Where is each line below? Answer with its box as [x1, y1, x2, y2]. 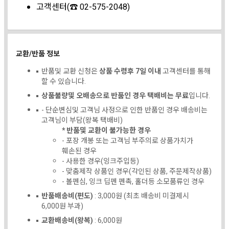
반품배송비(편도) [41, 190, 93, 201]
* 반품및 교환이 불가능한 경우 [62, 125, 151, 136]
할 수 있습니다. [41, 76, 86, 87]
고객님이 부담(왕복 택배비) [41, 114, 123, 126]
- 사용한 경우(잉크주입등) [62, 155, 139, 167]
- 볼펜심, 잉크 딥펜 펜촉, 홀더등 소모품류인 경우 [62, 176, 204, 187]
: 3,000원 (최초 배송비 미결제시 [93, 190, 189, 201]
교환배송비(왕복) [41, 215, 93, 226]
